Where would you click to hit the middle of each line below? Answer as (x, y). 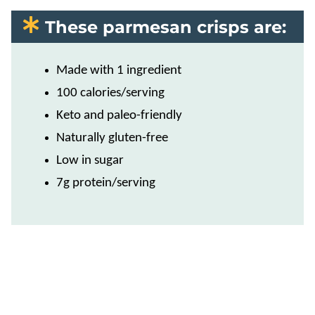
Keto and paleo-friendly (119, 116)
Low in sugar (90, 161)
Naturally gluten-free (112, 138)
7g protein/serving (106, 183)
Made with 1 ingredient (119, 71)
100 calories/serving (110, 93)
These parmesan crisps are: (166, 27)
